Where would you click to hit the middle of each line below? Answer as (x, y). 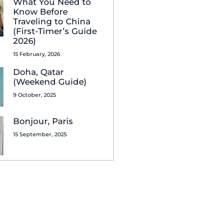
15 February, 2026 (36, 54)
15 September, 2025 (40, 134)
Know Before (40, 12)
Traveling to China (52, 22)
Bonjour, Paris (43, 121)
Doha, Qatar (38, 72)
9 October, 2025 (34, 95)
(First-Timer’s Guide (55, 31)
